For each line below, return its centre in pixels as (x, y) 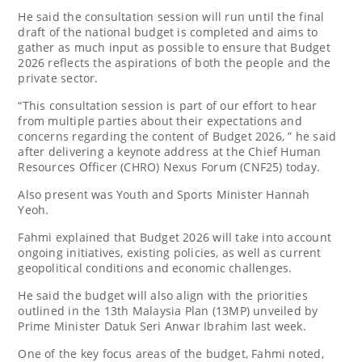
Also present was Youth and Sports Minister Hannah (164, 194)
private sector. (58, 78)
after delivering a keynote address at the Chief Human (170, 151)
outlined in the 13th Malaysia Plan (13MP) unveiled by (168, 310)
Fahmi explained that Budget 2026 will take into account (175, 237)
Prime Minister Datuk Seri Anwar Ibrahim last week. (162, 326)
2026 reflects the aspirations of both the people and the (175, 62)
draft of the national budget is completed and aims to (168, 32)
